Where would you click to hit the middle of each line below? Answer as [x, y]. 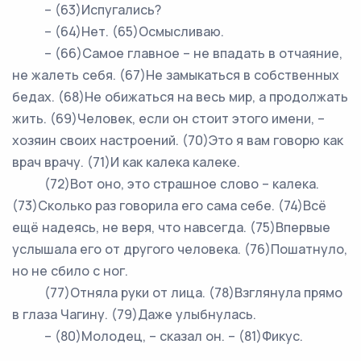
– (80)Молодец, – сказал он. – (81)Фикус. [158, 336]
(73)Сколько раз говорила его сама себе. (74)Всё [169, 205]
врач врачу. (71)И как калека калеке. [126, 162]
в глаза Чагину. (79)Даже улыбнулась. [134, 314]
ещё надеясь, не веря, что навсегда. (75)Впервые [171, 227]
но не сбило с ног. [70, 271]
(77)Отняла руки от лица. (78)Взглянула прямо [177, 293]
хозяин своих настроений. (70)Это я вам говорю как [178, 140]
